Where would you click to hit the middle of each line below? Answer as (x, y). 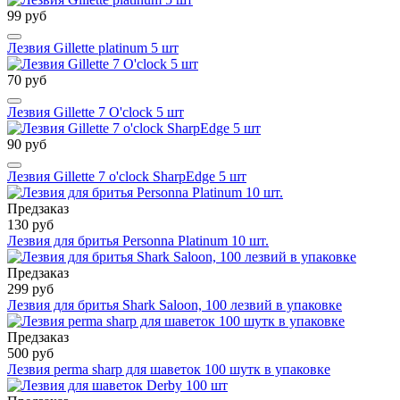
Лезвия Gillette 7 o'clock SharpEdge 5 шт (127, 176)
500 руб (30, 353)
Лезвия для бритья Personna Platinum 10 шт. (138, 240)
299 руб (30, 288)
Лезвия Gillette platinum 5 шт (93, 47)
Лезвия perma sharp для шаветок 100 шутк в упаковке (169, 369)
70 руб (27, 79)
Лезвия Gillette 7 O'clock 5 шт (96, 112)
